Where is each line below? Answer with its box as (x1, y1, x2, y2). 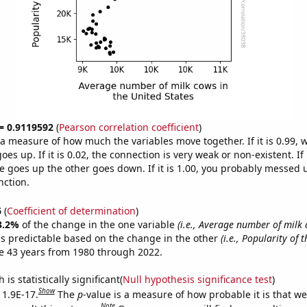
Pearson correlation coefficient (58, 121, 199, 134)
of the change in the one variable (21, 217, 177, 231)
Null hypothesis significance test (122, 272, 272, 286)
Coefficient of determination (6, 204, 136, 217)
